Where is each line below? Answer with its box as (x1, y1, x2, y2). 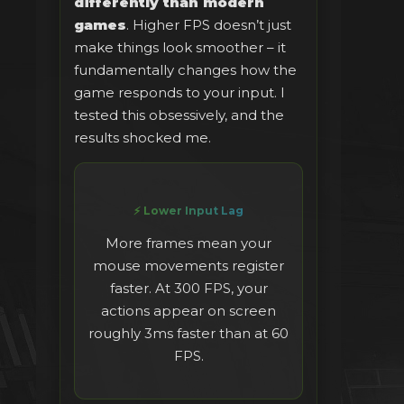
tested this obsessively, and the (74, 106, 284, 124)
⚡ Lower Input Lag (133, 204, 243, 218)
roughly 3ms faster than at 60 (88, 325, 289, 343)
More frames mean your (106, 234, 271, 252)
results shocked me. (74, 129, 211, 147)
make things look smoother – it (74, 39, 286, 57)
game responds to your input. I (74, 84, 285, 102)
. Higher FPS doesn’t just (126, 16, 291, 34)
